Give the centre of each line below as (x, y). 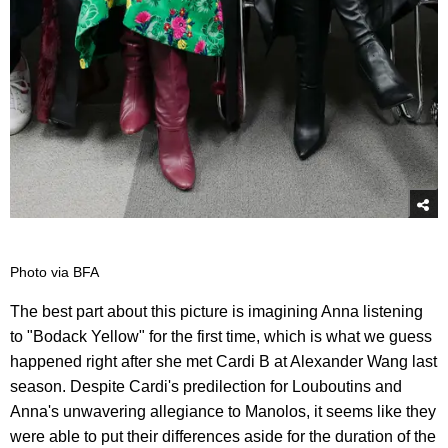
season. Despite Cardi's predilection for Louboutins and (206, 386)
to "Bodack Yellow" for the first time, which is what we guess (221, 336)
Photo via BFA (54, 272)
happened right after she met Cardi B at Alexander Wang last (223, 361)
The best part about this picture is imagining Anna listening (216, 311)
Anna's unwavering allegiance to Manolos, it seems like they (223, 411)
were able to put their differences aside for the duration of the (223, 436)
